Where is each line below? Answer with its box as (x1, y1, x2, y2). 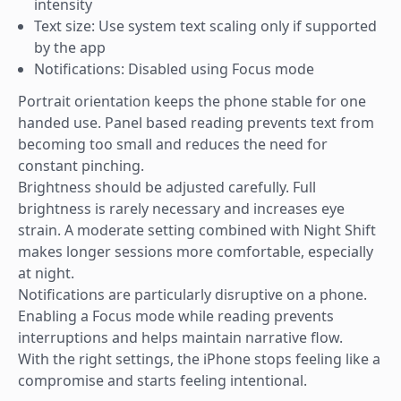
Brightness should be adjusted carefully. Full (18, 177, 316, 197)
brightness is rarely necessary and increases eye (18, 199, 345, 218)
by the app (34, 38, 106, 57)
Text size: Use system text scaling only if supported (34, 16, 377, 36)
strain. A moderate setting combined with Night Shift (18, 220, 376, 240)
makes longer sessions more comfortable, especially (18, 242, 373, 261)
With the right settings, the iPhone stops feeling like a (18, 349, 380, 369)
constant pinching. (18, 156, 144, 175)
